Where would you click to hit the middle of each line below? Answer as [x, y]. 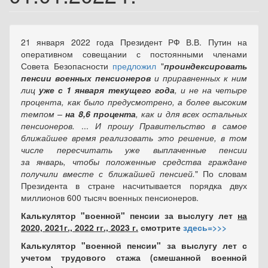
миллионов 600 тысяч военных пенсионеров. [110, 197]
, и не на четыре [211, 90]
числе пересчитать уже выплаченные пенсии [134, 150]
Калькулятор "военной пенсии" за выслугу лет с [134, 245]
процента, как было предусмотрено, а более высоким [134, 102]
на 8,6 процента [100, 114]
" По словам [221, 173]
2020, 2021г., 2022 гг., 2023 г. [80, 227]
